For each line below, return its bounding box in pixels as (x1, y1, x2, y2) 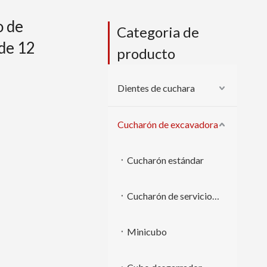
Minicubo (127, 226, 167, 237)
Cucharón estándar (127, 154, 204, 166)
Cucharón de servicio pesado (212, 190, 219, 201)
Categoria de (117, 23, 199, 41)
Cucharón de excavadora (117, 119, 218, 130)
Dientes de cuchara (117, 82, 195, 94)
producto (117, 45, 175, 62)
